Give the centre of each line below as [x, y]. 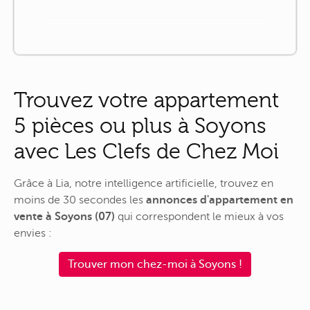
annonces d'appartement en [220, 200]
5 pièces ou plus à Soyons [140, 126]
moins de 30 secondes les [80, 200]
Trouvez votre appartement [146, 100]
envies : [33, 233]
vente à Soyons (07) [64, 216]
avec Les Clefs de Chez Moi [146, 152]
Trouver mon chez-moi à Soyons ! [155, 265]
